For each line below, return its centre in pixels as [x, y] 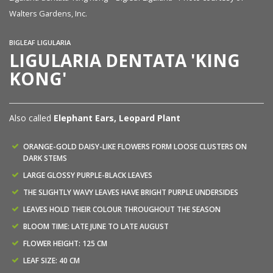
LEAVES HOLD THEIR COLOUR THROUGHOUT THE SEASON [122, 210]
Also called [31, 118]
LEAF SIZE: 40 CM [51, 261]
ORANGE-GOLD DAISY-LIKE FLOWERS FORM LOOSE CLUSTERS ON [135, 147]
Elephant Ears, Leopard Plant [117, 118]
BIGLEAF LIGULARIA [40, 43]
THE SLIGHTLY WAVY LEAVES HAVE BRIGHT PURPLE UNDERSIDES [131, 193]
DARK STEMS [45, 158]
